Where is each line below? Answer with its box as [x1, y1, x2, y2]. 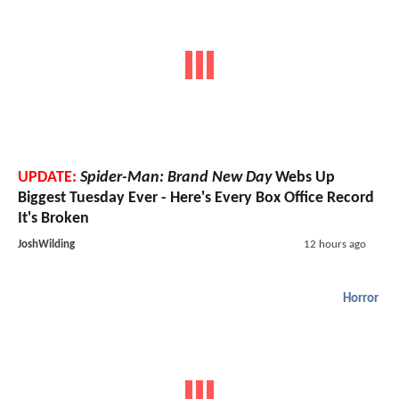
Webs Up [272, 169, 335, 187]
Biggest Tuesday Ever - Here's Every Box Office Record [18, 190, 374, 208]
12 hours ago [303, 239, 366, 251]
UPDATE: [18, 169, 77, 187]
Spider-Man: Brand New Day [80, 169, 272, 187]
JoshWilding [18, 239, 75, 251]
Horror [343, 292, 379, 306]
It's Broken [18, 210, 89, 228]
